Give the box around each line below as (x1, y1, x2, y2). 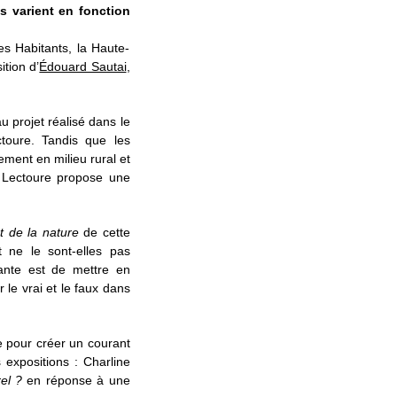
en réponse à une (22, 373, 130, 387)
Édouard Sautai (39, 59, 127, 74)
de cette (78, 225, 130, 239)
